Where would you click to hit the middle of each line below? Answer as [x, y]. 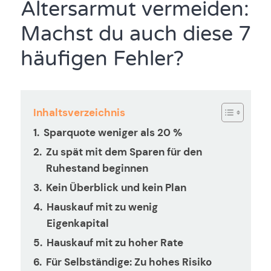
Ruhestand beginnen [97, 168]
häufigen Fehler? [102, 59]
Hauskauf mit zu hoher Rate [115, 243]
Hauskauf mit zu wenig [102, 207]
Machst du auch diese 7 [135, 34]
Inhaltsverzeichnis [80, 113]
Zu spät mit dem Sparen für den [124, 152]
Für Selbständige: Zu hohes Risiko [129, 262]
